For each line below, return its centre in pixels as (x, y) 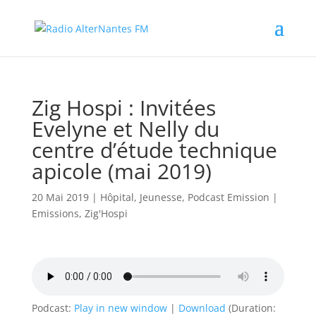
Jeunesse (160, 197)
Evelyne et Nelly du (125, 129)
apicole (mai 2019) (121, 171)
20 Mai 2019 (60, 197)
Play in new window (120, 308)
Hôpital (117, 197)
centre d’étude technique (154, 150)
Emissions (55, 213)
